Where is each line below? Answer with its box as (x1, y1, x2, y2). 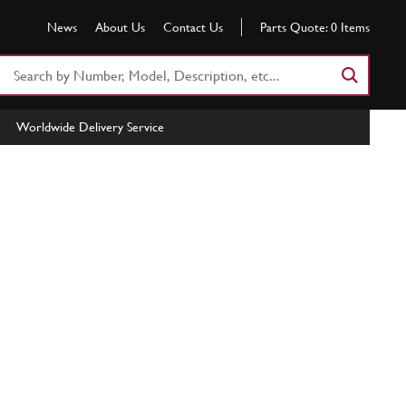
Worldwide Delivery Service (16, 120, 164, 134)
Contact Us (163, 20, 223, 34)
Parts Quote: (260, 20, 327, 34)
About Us (95, 20, 145, 34)
